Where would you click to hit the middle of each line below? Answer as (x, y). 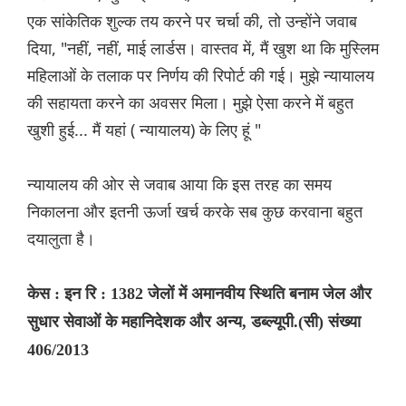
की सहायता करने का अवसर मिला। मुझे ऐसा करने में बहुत (190, 103)
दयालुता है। (61, 239)
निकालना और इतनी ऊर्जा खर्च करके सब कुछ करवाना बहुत (195, 212)
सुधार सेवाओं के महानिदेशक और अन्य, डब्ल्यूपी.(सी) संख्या (194, 322)
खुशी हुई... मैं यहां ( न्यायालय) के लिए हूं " (144, 130)
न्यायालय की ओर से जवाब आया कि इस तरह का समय (179, 184)
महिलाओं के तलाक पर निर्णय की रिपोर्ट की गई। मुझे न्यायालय (201, 76)
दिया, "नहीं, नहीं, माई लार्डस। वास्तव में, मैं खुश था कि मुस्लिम (203, 48)
